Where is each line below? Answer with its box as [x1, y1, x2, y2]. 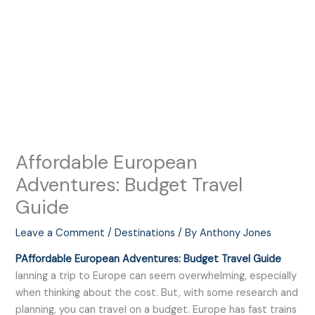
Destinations [115, 226, 176, 240]
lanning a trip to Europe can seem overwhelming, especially [15, 269, 297, 283]
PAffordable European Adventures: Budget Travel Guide [15, 252, 282, 266]
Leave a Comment [15, 226, 105, 240]
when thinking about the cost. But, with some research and [15, 285, 299, 300]
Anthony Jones [200, 226, 272, 240]
